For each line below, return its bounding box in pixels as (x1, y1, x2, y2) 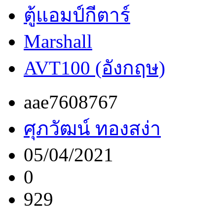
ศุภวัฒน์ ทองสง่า (24, 117, 161, 139)
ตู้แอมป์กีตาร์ (24, 4, 130, 26)
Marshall (24, 30, 92, 52)
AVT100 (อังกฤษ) (24, 57, 165, 78)
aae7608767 (24, 91, 118, 112)
